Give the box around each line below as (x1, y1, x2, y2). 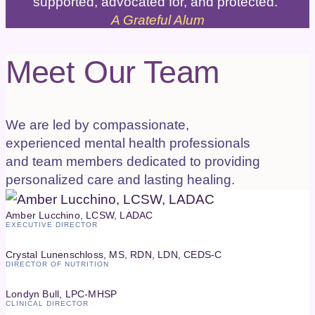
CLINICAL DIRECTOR (6, 299, 89, 307)
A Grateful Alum (110, 12, 205, 27)
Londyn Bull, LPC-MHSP (6, 288, 117, 300)
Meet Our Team (6, 53, 219, 89)
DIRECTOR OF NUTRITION (6, 259, 109, 268)
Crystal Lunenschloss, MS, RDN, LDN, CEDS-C (6, 248, 222, 260)
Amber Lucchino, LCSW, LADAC (6, 209, 153, 221)
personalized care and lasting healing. (6, 172, 235, 187)
